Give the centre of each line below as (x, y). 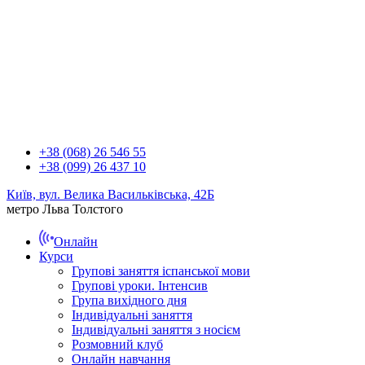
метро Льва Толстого (65, 209)
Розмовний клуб (117, 344)
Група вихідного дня (129, 300)
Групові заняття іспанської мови (161, 271)
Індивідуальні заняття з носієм (156, 330)
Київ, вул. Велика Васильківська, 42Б (110, 194)
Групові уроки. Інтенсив (140, 286)
